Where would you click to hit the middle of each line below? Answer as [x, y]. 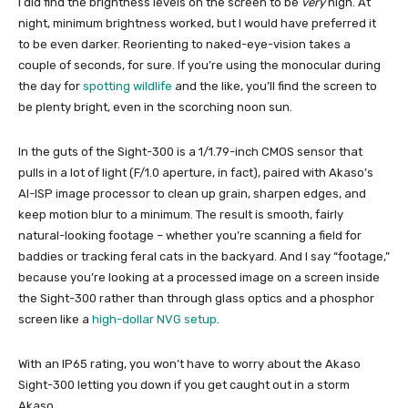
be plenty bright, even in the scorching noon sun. [155, 107]
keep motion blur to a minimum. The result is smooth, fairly [181, 214]
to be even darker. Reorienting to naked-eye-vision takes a [184, 44]
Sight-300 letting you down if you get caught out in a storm [184, 384]
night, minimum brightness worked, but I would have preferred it [197, 23]
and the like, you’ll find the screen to [275, 86]
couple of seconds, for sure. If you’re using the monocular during [199, 65]
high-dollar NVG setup [154, 319]
